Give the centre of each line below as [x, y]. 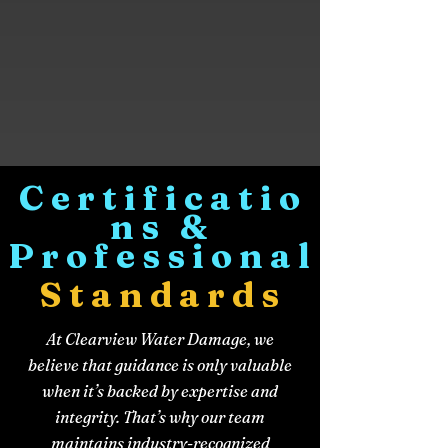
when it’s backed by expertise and [160, 390]
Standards [162, 294]
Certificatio [162, 197]
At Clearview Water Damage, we [160, 338]
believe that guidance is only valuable [160, 364]
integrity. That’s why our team [160, 416]
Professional [162, 255]
